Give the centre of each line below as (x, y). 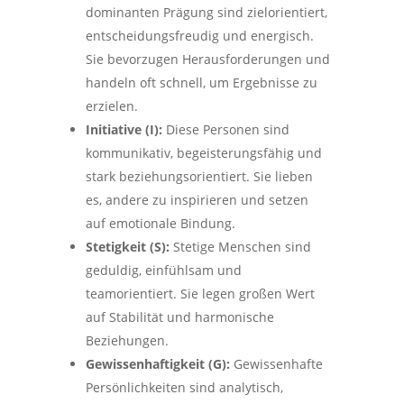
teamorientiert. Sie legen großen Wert (200, 294)
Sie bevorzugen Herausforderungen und (207, 59)
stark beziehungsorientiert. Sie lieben (199, 176)
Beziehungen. (127, 340)
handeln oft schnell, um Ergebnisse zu (201, 83)
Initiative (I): (124, 129)
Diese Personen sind (225, 129)
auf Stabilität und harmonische (179, 317)
